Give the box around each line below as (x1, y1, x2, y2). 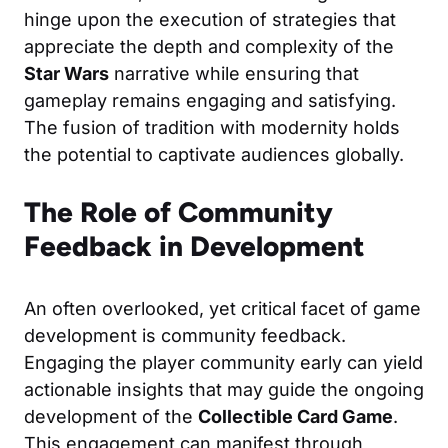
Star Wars (24, 62, 109, 84)
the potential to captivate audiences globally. (24, 143, 404, 165)
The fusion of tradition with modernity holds (24, 116, 400, 138)
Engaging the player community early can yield (24, 351, 423, 373)
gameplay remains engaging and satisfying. (24, 89, 396, 111)
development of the (24, 405, 198, 427)
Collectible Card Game (198, 405, 393, 427)
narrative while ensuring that (109, 62, 359, 84)
